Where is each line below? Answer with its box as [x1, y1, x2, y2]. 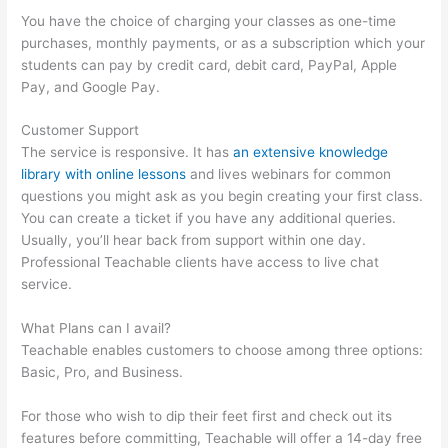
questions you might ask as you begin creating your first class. [21, 188, 424, 205]
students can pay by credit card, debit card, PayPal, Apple [21, 56, 398, 73]
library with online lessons [21, 166, 187, 183]
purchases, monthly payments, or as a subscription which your [21, 34, 426, 51]
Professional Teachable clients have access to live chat [21, 254, 380, 271]
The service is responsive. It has [21, 144, 234, 161]
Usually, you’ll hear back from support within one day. [21, 232, 367, 249]
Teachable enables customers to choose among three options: [21, 342, 424, 359]
